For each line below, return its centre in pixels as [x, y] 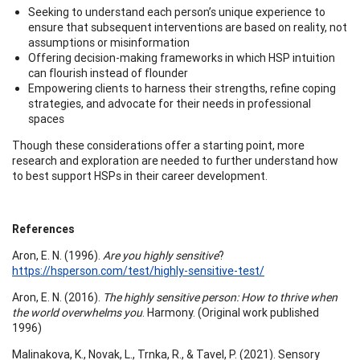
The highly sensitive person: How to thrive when [220, 297]
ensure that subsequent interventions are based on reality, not [188, 27]
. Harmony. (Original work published [231, 312]
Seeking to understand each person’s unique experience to [177, 12]
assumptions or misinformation [109, 42]
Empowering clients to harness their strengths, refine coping [182, 88]
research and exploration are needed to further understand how [175, 160]
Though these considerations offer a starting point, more [158, 145]
